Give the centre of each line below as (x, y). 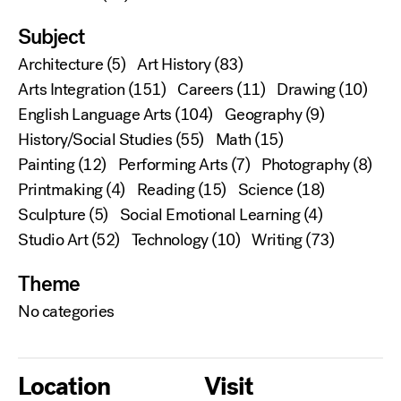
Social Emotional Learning (209, 215)
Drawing (306, 90)
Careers (205, 90)
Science (265, 190)
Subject (51, 37)
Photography (306, 165)
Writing (277, 240)
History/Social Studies (95, 140)
